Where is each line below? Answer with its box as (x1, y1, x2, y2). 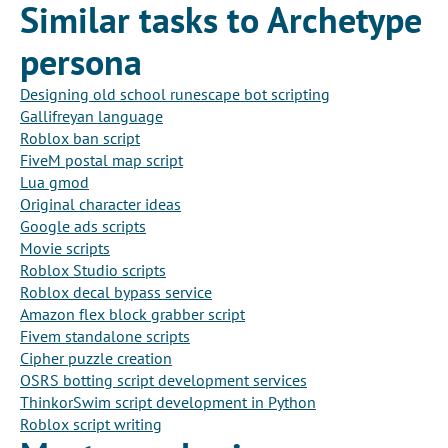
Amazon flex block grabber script (20, 304, 245, 325)
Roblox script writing (20, 414, 162, 435)
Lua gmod (20, 172, 89, 193)
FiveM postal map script (20, 150, 183, 171)
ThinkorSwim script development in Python (20, 392, 316, 413)
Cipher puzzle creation (20, 348, 172, 369)
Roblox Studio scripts (20, 260, 166, 281)
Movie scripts (20, 238, 110, 259)
